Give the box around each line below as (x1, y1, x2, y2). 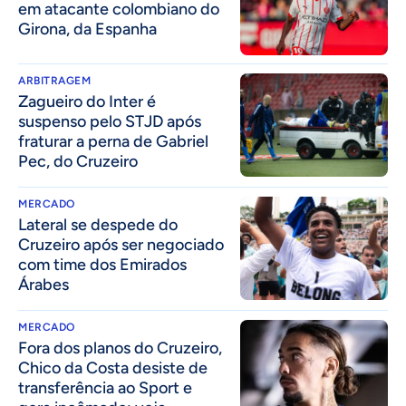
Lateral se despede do (18, 214, 178, 235)
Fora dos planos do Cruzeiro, (18, 337, 222, 358)
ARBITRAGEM (18, 73, 91, 87)
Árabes (18, 274, 69, 295)
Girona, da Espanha (18, 18, 157, 39)
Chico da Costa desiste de (18, 357, 208, 378)
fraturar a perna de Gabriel (18, 130, 208, 151)
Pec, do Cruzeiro (18, 150, 138, 171)
